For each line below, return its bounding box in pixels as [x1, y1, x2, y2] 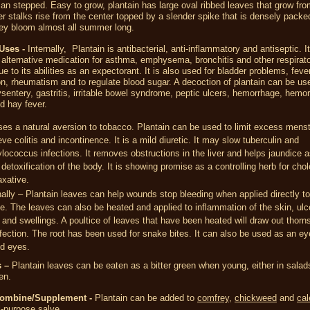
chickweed [235, 293, 277, 303]
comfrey [197, 293, 229, 303]
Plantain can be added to [92, 293, 197, 303]
